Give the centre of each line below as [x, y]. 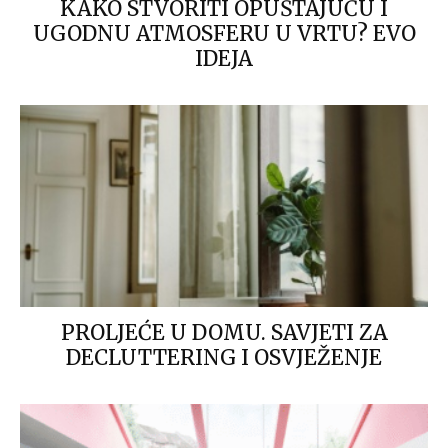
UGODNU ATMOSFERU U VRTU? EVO [224, 34]
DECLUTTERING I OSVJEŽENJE [224, 357]
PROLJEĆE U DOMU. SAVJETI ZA [224, 332]
